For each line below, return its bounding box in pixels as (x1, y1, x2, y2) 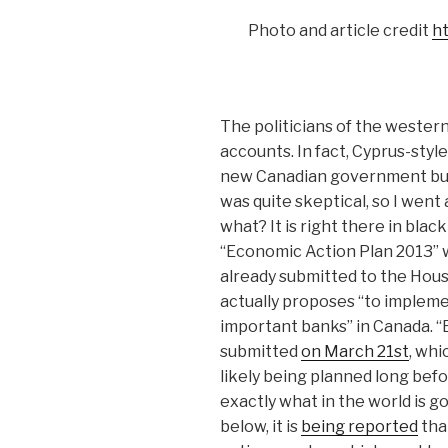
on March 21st (301, 342, 409, 362)
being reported (301, 417, 418, 437)
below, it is (220, 417, 301, 437)
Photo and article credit (248, 21, 433, 41)
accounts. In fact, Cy (220, 142, 371, 162)
